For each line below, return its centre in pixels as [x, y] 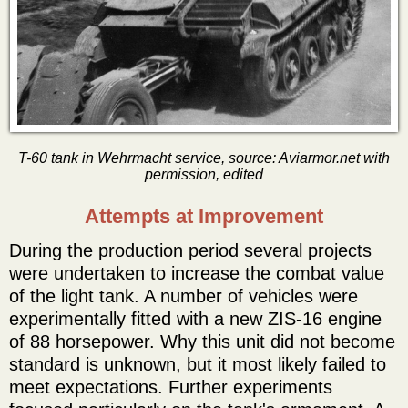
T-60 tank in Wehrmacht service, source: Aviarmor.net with [204, 158]
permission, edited [204, 174]
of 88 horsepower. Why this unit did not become [202, 341]
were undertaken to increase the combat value [197, 273]
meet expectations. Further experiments [171, 387]
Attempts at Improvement [204, 216]
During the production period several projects [190, 250]
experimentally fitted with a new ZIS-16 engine [195, 318]
